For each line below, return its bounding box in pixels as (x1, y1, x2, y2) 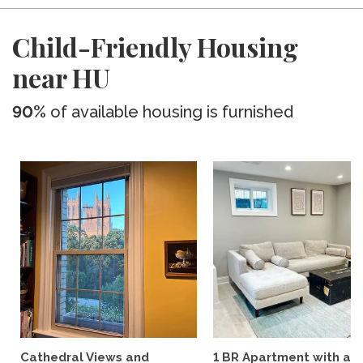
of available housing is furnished (46, 102, 293, 122)
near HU (12, 60, 110, 95)
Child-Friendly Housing (12, 29, 298, 64)
